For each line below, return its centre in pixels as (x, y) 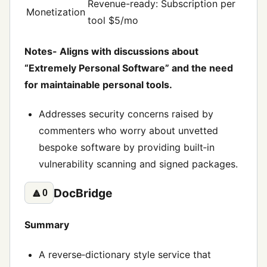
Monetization (56, 12)
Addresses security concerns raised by (126, 114)
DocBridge (83, 193)
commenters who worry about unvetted (128, 131)
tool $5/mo (113, 20)
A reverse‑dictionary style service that (125, 254)
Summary (47, 225)
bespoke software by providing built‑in (127, 148)
